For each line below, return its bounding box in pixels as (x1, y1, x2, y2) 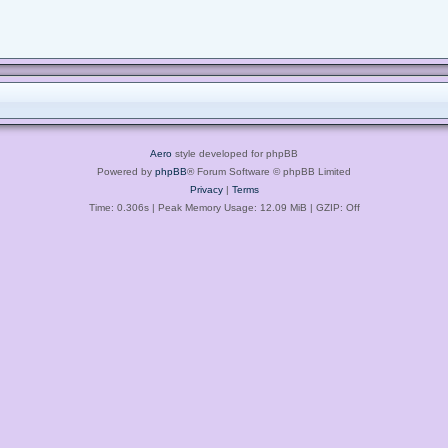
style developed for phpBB (172, 147, 298, 159)
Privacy (189, 183, 223, 195)
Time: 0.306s (88, 201, 149, 213)
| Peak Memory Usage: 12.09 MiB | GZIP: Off (148, 201, 360, 213)
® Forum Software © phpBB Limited (187, 165, 351, 177)
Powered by (97, 165, 155, 177)
